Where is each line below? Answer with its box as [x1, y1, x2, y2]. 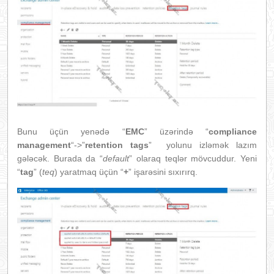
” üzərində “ [144, 126, 209, 136]
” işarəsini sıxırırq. [128, 166, 198, 177]
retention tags [85, 139, 149, 150]
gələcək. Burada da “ [17, 153, 103, 163]
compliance [209, 126, 257, 136]
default [103, 153, 130, 163]
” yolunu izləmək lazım [149, 139, 257, 150]
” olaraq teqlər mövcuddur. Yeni [129, 153, 257, 163]
